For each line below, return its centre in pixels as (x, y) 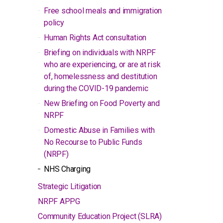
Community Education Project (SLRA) (100, 216)
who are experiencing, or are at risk (102, 64)
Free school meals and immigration (103, 11)
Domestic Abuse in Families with (99, 130)
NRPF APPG (59, 201)
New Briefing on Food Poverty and (102, 103)
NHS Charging (67, 169)
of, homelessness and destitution (101, 76)
